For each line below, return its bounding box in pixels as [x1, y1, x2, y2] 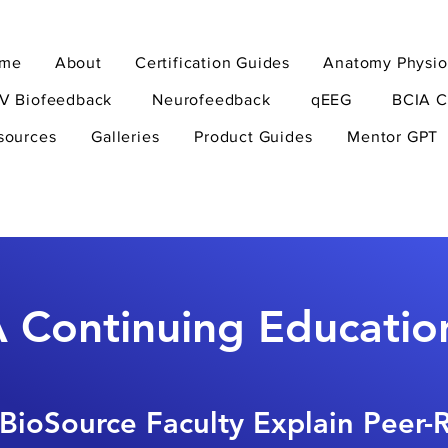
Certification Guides [135, 54, 291, 71]
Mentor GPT [347, 128, 439, 145]
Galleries [91, 128, 160, 145]
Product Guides [194, 128, 313, 145]
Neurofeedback [152, 91, 271, 108]
